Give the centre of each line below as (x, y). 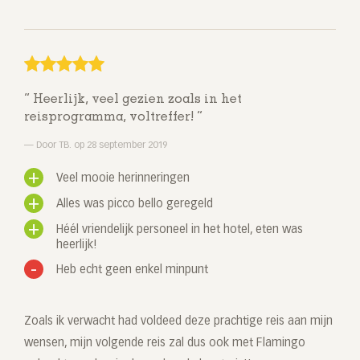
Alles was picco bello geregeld (135, 205)
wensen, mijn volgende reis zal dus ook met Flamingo (165, 344)
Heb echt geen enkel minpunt (132, 270)
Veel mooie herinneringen (123, 179)
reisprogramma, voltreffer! (110, 118)
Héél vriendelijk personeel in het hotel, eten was (180, 230)
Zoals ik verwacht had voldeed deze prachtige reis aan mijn (178, 322)
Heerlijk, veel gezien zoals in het (136, 100)
